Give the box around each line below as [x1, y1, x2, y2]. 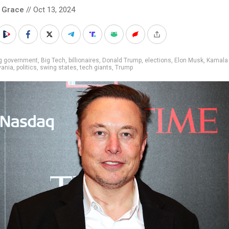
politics [16, 63, 37, 71]
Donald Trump [102, 56, 142, 64]
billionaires [68, 56, 99, 64]
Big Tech [41, 56, 65, 64]
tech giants [80, 63, 112, 71]
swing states [40, 63, 77, 71]
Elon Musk [174, 56, 203, 64]
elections [145, 56, 171, 64]
